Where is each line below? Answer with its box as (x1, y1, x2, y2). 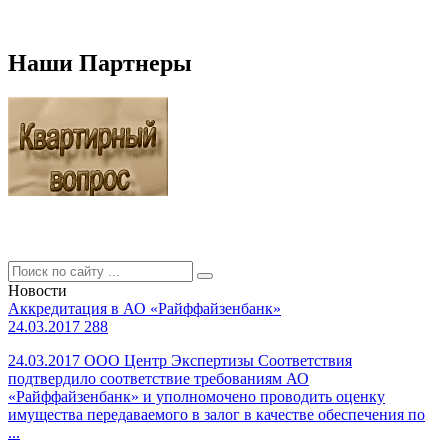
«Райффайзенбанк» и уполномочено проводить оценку (8, 387, 385, 405)
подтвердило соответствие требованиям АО (8, 369, 309, 387)
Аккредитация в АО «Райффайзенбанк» (8, 299, 281, 317)
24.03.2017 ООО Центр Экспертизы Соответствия (8, 351, 352, 369)
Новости (8, 281, 67, 299)
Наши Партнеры (8, 50, 192, 77)
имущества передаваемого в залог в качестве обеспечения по (8, 405, 425, 423)
